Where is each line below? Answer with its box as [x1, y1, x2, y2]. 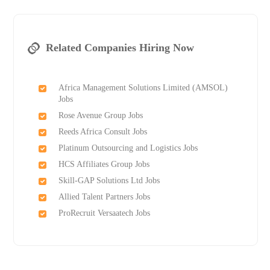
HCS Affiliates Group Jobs [58, 160, 149, 169]
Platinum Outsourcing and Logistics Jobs [58, 143, 198, 153]
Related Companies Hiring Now [45, 42, 194, 54]
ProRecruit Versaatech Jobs [58, 209, 150, 218]
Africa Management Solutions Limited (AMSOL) [58, 83, 228, 93]
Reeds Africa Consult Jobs [58, 127, 147, 137]
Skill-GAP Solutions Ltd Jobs [58, 176, 160, 186]
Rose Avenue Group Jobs [58, 111, 143, 121]
